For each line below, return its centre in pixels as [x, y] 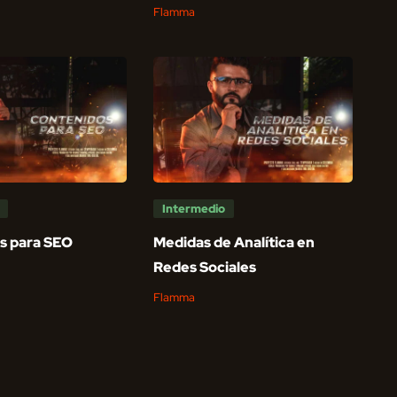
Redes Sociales [205, 268]
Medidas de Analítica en [234, 243]
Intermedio [194, 209]
